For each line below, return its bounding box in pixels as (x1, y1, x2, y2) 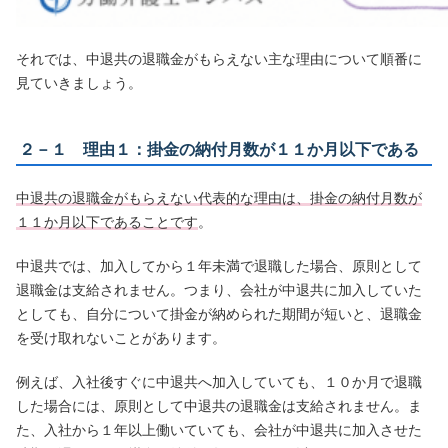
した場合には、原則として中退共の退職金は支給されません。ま (16, 398, 423, 415)
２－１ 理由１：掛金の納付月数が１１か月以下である (19, 141, 420, 159)
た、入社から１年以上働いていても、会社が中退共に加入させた (16, 422, 423, 439)
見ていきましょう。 (16, 75, 143, 92)
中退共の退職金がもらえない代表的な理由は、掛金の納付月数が (16, 190, 423, 207)
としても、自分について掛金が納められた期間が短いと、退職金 (16, 306, 423, 323)
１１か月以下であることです (16, 214, 199, 231)
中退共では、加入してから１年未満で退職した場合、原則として (16, 258, 423, 275)
